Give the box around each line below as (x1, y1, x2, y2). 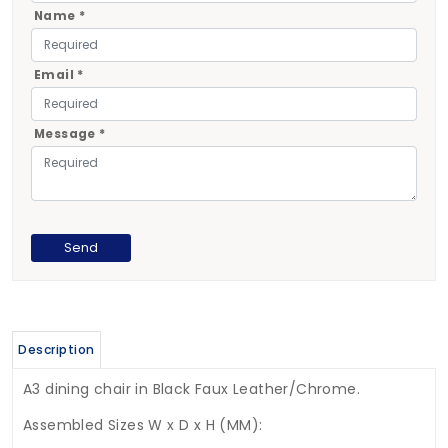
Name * (33, 8, 86, 25)
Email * (33, 67, 84, 84)
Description (18, 341, 95, 359)
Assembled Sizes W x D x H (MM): (23, 415, 263, 436)
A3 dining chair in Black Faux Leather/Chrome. (23, 379, 360, 400)
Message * (33, 126, 106, 143)
